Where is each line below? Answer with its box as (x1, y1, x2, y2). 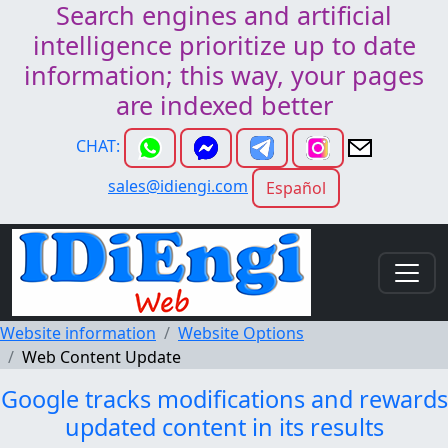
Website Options (178, 322, 304, 344)
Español (266, 177, 326, 199)
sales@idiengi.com (108, 175, 248, 198)
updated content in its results (64, 411, 384, 443)
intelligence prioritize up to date (32, 28, 416, 62)
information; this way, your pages (24, 58, 424, 92)
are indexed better (115, 88, 333, 122)
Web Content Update (22, 346, 181, 368)
